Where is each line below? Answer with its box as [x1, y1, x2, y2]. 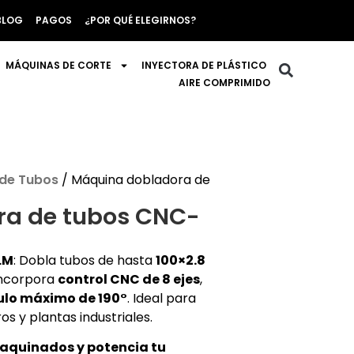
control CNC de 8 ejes [57, 270, 200, 288]
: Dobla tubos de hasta [13, 251, 156, 269]
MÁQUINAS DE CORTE [6, 58, 112, 72]
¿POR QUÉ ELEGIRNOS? [85, 13, 196, 27]
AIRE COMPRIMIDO [179, 76, 271, 89]
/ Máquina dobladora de [58, 171, 210, 189]
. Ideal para [126, 289, 196, 307]
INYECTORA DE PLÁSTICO [141, 58, 267, 72]
